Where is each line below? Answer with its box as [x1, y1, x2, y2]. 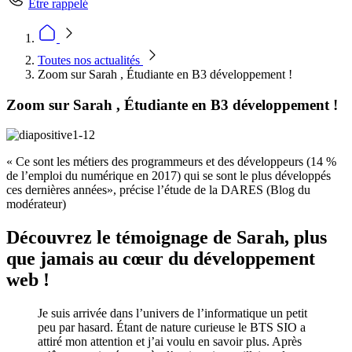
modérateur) [6, 197, 69, 211]
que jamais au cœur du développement [6, 248, 315, 269]
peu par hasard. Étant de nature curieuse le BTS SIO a [38, 321, 306, 335]
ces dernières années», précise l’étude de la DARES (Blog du [6, 183, 310, 197]
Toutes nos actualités [38, 53, 143, 67]
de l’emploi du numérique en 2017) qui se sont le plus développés [6, 169, 331, 183]
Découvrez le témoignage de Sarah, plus [6, 227, 327, 248]
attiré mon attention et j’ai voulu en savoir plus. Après [38, 335, 302, 349]
